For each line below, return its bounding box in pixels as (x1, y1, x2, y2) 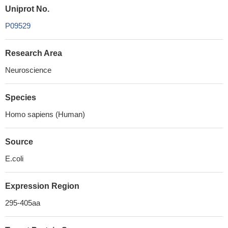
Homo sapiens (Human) (5, 110, 85, 119)
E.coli (5, 154, 23, 163)
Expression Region (5, 182, 79, 190)
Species (5, 93, 36, 102)
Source (5, 137, 33, 146)
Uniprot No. (5, 5, 49, 13)
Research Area (5, 49, 62, 58)
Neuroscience (5, 66, 51, 74)
